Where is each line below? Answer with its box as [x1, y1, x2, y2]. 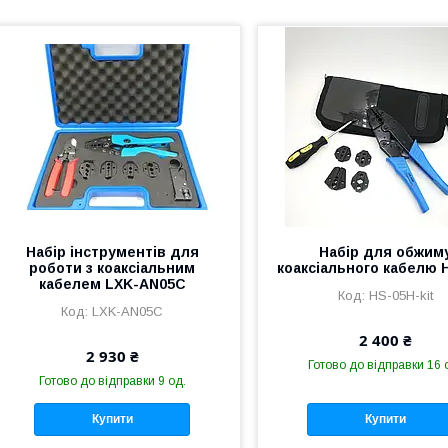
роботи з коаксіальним [29, 260, 196, 276]
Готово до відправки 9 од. [38, 374, 186, 388]
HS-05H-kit [368, 288, 433, 303]
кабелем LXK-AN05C [38, 276, 186, 292]
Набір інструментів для [25, 244, 199, 260]
